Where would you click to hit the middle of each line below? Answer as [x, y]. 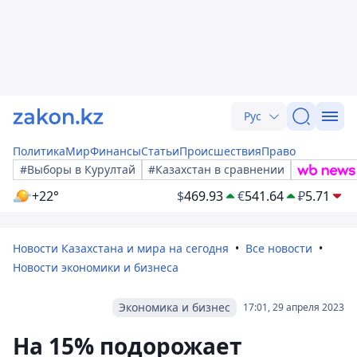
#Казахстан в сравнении [216, 169]
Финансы [116, 151]
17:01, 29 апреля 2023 [294, 307]
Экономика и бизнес [175, 307]
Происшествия [220, 151]
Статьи [160, 151]
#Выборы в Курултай [78, 169]
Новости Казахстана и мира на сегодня [121, 248]
